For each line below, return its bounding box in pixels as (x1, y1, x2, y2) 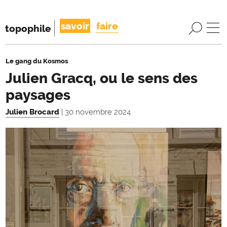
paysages (6, 86, 70, 103)
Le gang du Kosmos (6, 57, 68, 65)
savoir (61, 20, 89, 31)
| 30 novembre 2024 (61, 107, 131, 117)
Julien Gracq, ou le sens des (6, 69, 198, 87)
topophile (5, 22, 51, 34)
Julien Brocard (6, 107, 59, 117)
